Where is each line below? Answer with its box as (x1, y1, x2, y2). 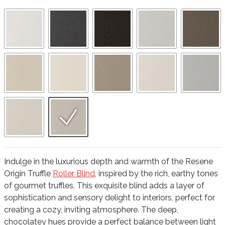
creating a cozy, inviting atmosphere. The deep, (4, 205, 178, 214)
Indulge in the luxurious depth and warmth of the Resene (4, 157, 213, 166)
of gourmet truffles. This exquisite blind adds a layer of (4, 181, 204, 190)
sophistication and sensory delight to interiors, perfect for (4, 193, 215, 202)
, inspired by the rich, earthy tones (95, 169, 218, 178)
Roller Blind (53, 169, 95, 178)
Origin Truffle (4, 169, 53, 178)
